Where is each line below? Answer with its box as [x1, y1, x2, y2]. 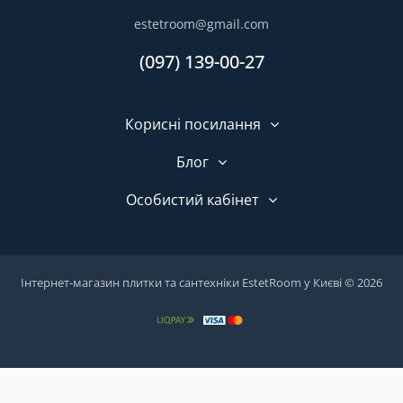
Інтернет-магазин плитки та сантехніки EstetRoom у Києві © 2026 [21, 274, 382, 291]
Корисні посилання [124, 114, 261, 134]
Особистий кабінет [126, 190, 259, 210]
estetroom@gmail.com [134, 15, 269, 32]
